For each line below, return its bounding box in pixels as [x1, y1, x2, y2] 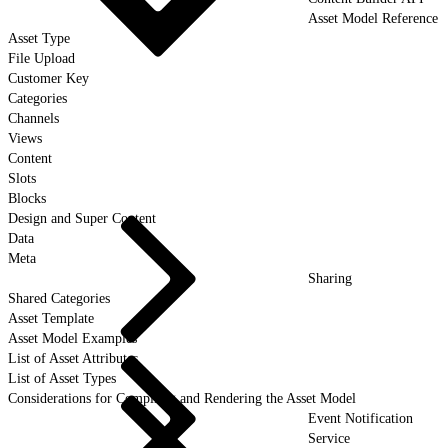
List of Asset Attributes [8, 350, 138, 366]
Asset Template [8, 310, 94, 326]
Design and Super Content [8, 210, 156, 226]
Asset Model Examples [8, 330, 137, 346]
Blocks [8, 190, 46, 206]
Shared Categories [8, 290, 110, 306]
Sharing [308, 270, 352, 286]
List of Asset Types [8, 370, 116, 386]
